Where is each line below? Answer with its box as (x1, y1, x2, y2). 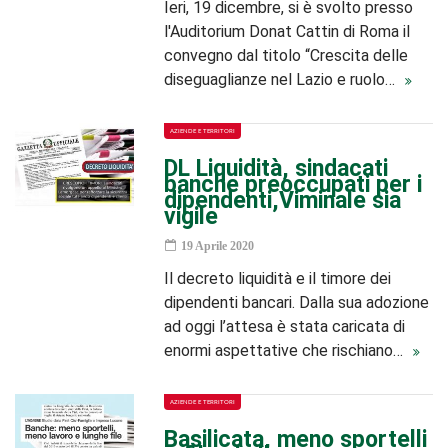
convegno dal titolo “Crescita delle (164, 46, 409, 65)
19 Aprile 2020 (178, 239, 255, 253)
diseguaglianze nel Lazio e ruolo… (164, 70, 400, 89)
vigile (164, 203, 219, 230)
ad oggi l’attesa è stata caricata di (164, 317, 406, 336)
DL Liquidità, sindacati (164, 155, 389, 182)
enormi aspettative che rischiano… (164, 341, 408, 360)
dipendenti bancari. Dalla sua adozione (164, 293, 430, 312)
